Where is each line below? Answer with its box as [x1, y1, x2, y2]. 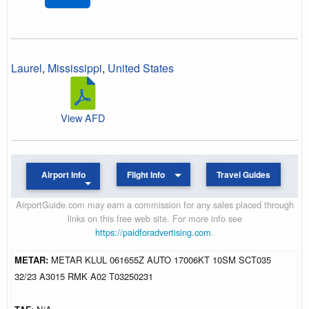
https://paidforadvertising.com [95, 225, 211, 239]
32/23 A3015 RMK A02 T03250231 [14, 269, 153, 283]
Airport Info [41, 168, 86, 181]
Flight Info [127, 168, 166, 181]
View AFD [61, 110, 105, 125]
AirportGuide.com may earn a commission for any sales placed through [15, 197, 294, 211]
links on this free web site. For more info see [67, 211, 242, 225]
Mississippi [48, 59, 102, 76]
